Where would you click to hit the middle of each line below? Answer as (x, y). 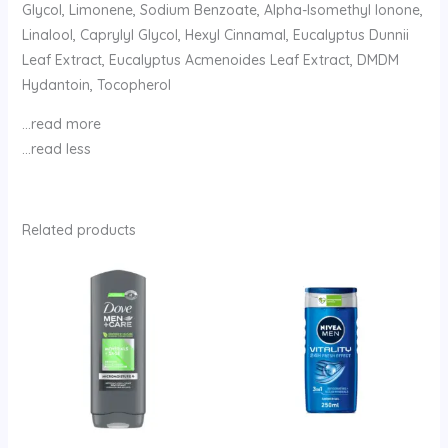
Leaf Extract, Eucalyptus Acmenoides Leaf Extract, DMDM (210, 59)
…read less (56, 148)
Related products (78, 229)
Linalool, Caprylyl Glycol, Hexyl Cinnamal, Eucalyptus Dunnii (215, 34)
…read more (61, 123)
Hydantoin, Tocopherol (96, 84)
